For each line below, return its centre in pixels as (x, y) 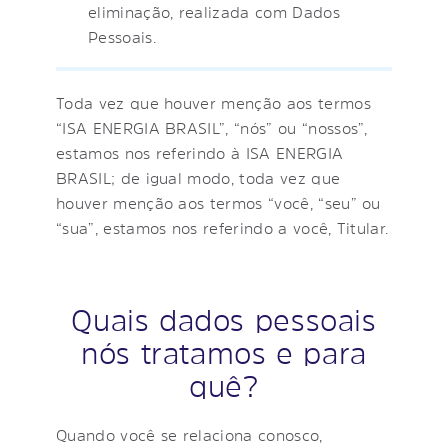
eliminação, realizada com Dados (214, 11)
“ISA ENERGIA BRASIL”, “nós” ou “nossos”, (212, 127)
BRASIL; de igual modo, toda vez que (198, 177)
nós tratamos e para (224, 352)
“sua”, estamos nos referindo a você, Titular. (222, 227)
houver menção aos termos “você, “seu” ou (218, 202)
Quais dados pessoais (224, 319)
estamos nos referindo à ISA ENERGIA (200, 152)
